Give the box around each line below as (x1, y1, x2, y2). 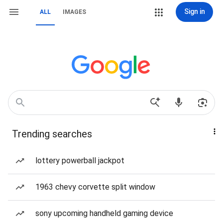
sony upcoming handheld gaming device (35, 209, 173, 218)
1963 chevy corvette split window (35, 182, 155, 192)
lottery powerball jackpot (35, 156, 124, 165)
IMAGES (63, 8, 86, 15)
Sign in (184, 7, 205, 15)
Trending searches (12, 128, 92, 140)
